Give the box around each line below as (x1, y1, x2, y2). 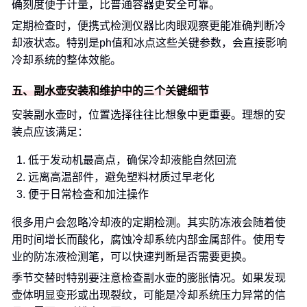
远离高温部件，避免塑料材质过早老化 (28, 171, 214, 183)
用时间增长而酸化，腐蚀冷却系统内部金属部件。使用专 (12, 234, 286, 245)
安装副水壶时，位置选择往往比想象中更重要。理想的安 (12, 109, 286, 121)
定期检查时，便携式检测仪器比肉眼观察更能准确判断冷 (12, 20, 286, 32)
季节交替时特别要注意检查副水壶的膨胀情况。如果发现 (12, 272, 286, 284)
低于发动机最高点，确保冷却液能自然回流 (28, 154, 236, 166)
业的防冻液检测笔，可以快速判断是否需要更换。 (12, 251, 253, 262)
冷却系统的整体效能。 (12, 54, 121, 66)
